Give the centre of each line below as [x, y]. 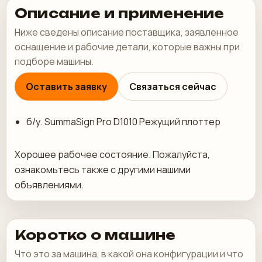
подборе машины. [54, 61]
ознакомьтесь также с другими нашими [103, 170]
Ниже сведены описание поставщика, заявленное [127, 32]
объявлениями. [49, 185]
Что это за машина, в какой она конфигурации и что [129, 254]
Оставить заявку [66, 87]
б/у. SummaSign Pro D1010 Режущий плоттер [123, 122]
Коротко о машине [95, 235]
